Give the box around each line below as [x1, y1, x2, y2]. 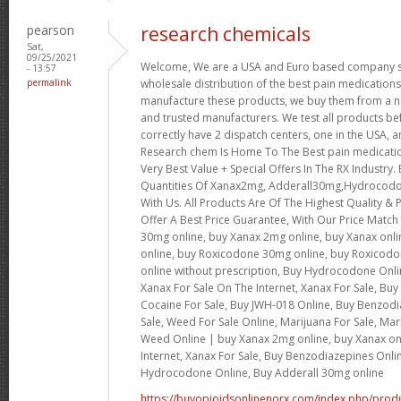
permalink [27, 75, 72, 89]
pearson [27, 21, 74, 38]
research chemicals [141, 21, 311, 47]
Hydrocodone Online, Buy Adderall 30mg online [141, 364, 384, 380]
